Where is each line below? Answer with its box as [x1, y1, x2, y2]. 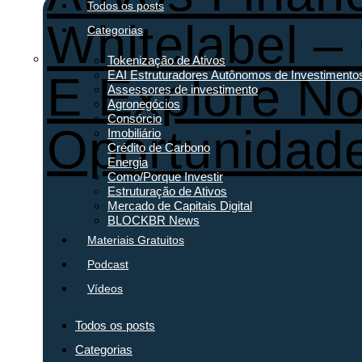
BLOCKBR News [107, 213, 200, 227]
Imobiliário [107, 125, 161, 140]
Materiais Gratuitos [87, 233, 184, 246]
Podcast [87, 257, 128, 271]
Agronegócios [107, 96, 180, 111]
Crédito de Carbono [107, 140, 210, 154]
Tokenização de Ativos [107, 53, 225, 67]
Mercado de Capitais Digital [107, 198, 252, 213]
